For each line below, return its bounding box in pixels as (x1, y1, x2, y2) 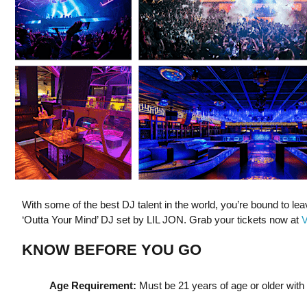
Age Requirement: (49, 280, 136, 291)
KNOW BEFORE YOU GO (21, 241, 201, 258)
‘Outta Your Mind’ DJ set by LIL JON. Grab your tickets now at (21, 214, 302, 225)
